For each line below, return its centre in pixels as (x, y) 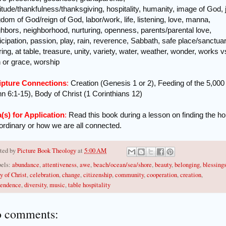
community (129, 175)
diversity (35, 185)
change (71, 175)
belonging (187, 164)
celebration (44, 175)
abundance (26, 164)
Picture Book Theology (47, 151)
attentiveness (60, 164)
